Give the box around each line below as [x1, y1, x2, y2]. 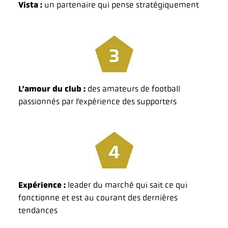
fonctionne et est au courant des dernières [18, 192, 178, 204]
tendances [18, 205, 58, 216]
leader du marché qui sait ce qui [66, 180, 187, 191]
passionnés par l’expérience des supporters [18, 96, 177, 107]
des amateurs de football [85, 83, 180, 94]
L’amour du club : [18, 83, 85, 94]
